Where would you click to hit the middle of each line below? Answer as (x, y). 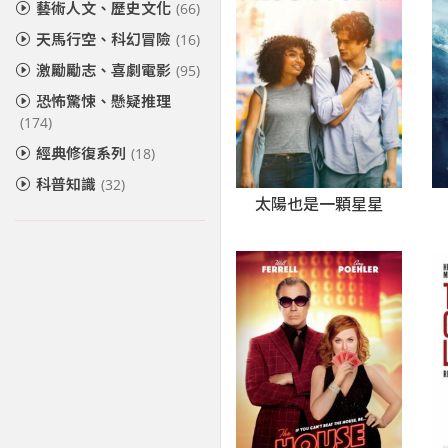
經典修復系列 (81, 153)
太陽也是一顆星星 (319, 204)
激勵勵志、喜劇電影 (103, 70)
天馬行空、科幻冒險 (103, 39)
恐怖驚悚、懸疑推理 (103, 101)
